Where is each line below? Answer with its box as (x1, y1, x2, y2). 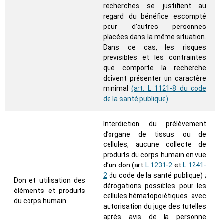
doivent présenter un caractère (103, 74, 206, 82)
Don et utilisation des (14, 176, 85, 185)
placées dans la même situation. (103, 33, 206, 41)
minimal (103, 84, 132, 93)
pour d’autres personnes (103, 23, 206, 31)
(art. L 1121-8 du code (131, 84, 207, 93)
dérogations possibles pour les (103, 182, 206, 190)
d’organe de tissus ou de (103, 130, 206, 138)
